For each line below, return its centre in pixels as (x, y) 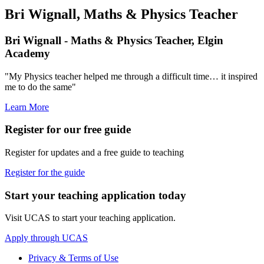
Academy (27, 53)
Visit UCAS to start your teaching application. (90, 218)
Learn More (27, 107)
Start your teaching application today (95, 195)
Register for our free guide (68, 130)
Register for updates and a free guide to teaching (94, 152)
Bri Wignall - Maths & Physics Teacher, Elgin (114, 40)
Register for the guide (45, 172)
